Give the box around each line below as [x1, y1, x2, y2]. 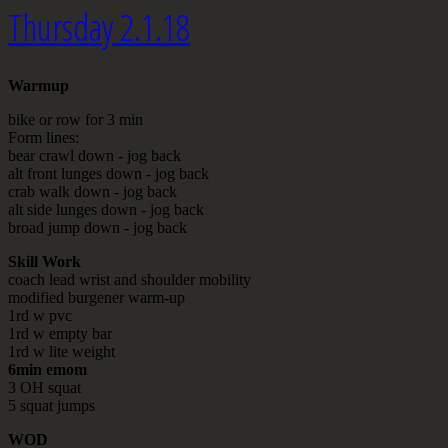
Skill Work [8, 253, 81, 271]
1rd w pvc [8, 307, 72, 325]
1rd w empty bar [8, 325, 112, 343]
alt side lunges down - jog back [8, 201, 204, 219]
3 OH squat [8, 379, 81, 397]
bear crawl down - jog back [8, 147, 181, 165]
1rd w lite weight [8, 343, 115, 361]
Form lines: [8, 129, 79, 147]
